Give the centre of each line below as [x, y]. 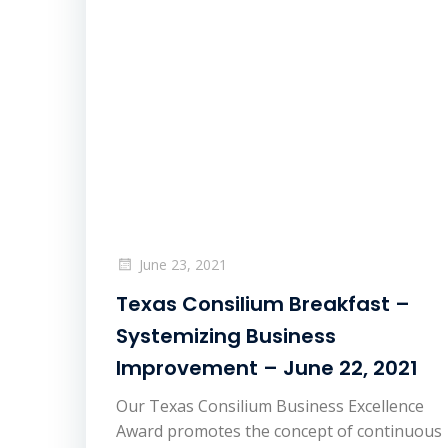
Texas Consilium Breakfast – [263, 303]
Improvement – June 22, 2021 [267, 367]
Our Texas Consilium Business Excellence [270, 405]
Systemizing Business [226, 335]
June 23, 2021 [183, 264]
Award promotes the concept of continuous [279, 430]
